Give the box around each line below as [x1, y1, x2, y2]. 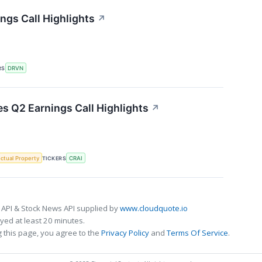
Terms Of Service [167, 227, 228, 238]
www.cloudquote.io [120, 202, 188, 213]
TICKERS [42, 154, 67, 161]
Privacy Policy [101, 227, 149, 238]
